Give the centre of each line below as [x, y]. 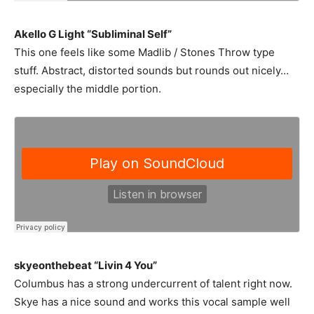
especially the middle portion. [88, 89]
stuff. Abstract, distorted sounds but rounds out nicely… [151, 70]
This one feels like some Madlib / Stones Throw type [144, 52]
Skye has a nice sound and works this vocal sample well [152, 302]
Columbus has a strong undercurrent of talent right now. [153, 284]
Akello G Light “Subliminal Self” [93, 34]
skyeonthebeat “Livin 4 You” [86, 265]
